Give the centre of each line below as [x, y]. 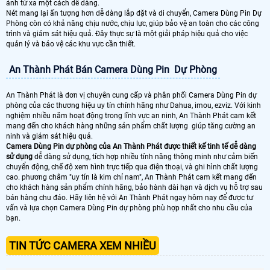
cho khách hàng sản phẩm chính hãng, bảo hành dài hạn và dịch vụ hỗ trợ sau [134, 187]
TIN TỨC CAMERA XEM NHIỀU [83, 245]
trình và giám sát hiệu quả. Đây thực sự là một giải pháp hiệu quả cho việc [127, 33]
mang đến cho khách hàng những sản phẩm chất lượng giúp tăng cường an [131, 126]
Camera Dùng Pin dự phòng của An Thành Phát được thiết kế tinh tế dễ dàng [131, 146]
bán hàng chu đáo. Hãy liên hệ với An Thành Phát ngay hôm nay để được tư [130, 197]
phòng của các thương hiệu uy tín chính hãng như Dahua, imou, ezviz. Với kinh [133, 105]
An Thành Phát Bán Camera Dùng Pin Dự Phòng [113, 69]
